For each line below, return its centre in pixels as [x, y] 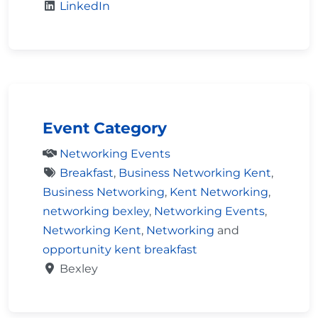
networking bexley [96, 212]
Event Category [105, 128]
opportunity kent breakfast [120, 250]
